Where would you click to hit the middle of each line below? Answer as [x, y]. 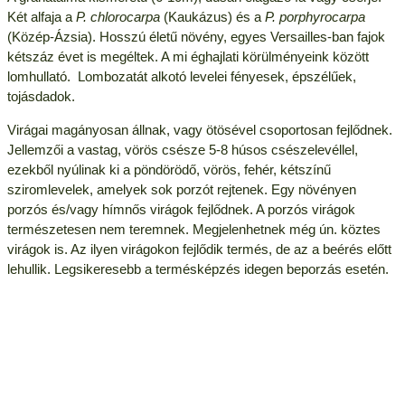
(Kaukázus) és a [212, 17]
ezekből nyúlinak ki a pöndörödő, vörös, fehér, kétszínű [169, 170]
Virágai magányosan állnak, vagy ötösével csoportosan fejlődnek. [199, 130]
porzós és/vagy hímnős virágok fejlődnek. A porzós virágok [181, 210]
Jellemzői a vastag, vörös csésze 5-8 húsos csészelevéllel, [182, 150]
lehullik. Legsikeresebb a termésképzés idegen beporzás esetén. [198, 269]
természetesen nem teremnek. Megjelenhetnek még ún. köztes [193, 230]
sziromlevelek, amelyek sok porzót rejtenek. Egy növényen [181, 190]
